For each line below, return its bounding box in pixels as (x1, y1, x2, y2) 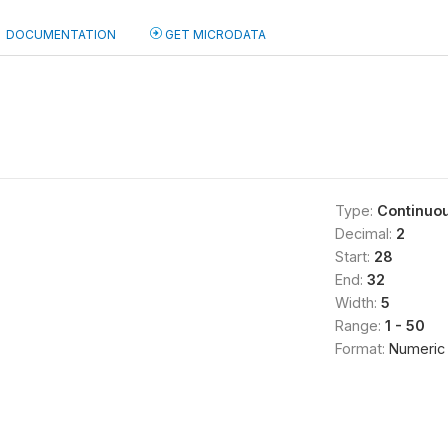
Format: (334, 340, 389, 357)
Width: (334, 294, 381, 311)
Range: (334, 317, 385, 334)
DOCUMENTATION (6, 27, 116, 42)
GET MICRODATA (162, 27, 266, 42)
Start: (334, 248, 374, 265)
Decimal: (334, 225, 396, 242)
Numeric (388, 340, 445, 357)
